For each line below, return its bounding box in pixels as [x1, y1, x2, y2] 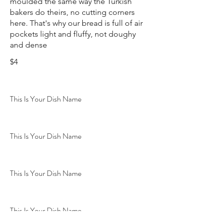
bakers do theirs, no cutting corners [10, 7, 135, 17]
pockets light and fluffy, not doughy [10, 29, 136, 39]
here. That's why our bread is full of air [10, 18, 143, 28]
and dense [10, 40, 47, 50]
